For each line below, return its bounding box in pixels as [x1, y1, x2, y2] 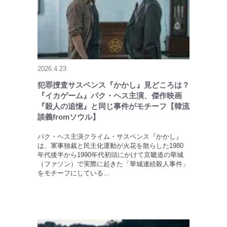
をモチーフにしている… [37, 169, 110, 177]
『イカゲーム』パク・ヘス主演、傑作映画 [37, 91, 182, 100]
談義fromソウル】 [37, 112, 100, 122]
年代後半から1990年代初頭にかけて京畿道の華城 [37, 151, 183, 159]
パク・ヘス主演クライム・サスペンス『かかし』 [37, 133, 182, 141]
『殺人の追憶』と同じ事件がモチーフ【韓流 [37, 102, 190, 111]
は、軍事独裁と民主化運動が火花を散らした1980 [37, 142, 183, 150]
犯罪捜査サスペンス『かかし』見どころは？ [37, 81, 190, 90]
